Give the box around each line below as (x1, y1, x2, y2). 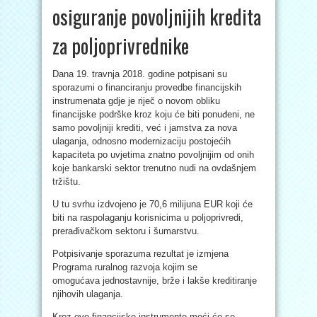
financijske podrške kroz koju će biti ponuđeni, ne (52, 109, 255, 120)
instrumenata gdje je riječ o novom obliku (52, 96, 220, 106)
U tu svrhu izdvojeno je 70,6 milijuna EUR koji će (52, 199, 253, 209)
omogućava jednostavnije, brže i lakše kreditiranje (52, 275, 257, 286)
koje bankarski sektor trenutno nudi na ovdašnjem (52, 163, 256, 173)
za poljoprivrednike (52, 31, 189, 60)
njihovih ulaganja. (52, 289, 123, 299)
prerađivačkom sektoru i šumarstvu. (52, 226, 200, 236)
